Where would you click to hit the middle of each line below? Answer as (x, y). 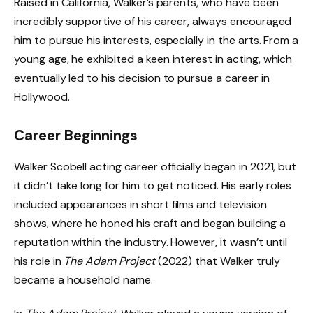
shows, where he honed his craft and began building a (150, 223)
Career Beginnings (76, 136)
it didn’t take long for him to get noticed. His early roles (153, 185)
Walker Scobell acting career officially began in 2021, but (155, 166)
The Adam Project (109, 261)
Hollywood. (42, 96)
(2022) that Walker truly (217, 261)
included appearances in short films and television (140, 204)
